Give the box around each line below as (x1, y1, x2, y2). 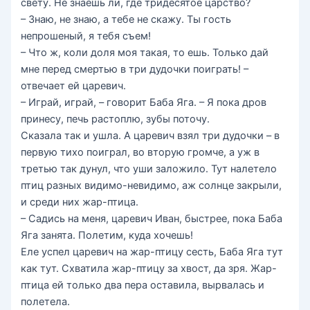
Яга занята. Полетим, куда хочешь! (21, 229, 194, 242)
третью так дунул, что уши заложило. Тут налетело (21, 163, 277, 176)
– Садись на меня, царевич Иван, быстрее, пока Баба (21, 212, 283, 226)
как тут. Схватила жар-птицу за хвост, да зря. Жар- (21, 262, 277, 275)
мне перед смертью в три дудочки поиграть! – (21, 63, 249, 76)
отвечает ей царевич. (21, 80, 127, 93)
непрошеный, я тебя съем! (21, 30, 152, 43)
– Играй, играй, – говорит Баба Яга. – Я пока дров (21, 96, 267, 109)
